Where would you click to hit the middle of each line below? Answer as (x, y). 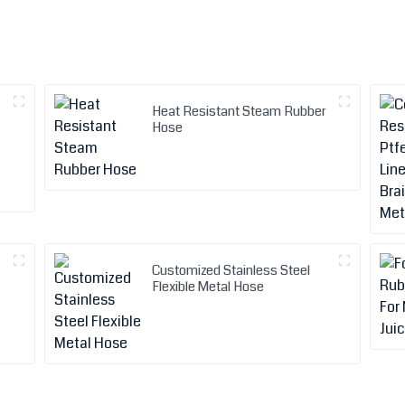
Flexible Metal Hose (208, 286)
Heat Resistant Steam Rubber (240, 111)
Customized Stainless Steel (231, 270)
